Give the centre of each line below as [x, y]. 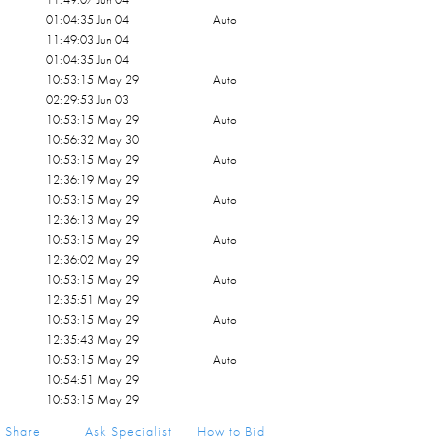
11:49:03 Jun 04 [88, 39]
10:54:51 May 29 [93, 379]
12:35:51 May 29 [93, 299]
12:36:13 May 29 [93, 219]
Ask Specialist [129, 431]
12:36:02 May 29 [93, 259]
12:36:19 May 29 [93, 179]
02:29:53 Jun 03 [88, 99]
